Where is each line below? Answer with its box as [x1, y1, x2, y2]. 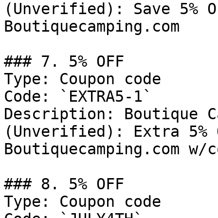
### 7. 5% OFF [4, 53, 124, 70]
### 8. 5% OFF [4, 175, 124, 193]
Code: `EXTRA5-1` [4, 88, 152, 105]
